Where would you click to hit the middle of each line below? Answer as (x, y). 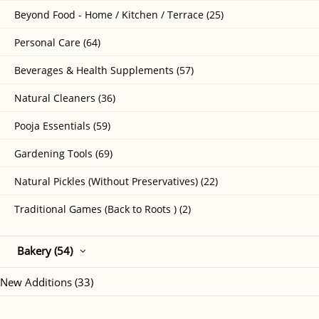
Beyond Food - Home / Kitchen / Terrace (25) (119, 15)
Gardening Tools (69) (63, 154)
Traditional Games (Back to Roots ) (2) (103, 209)
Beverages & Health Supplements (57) (104, 70)
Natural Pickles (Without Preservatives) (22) (116, 182)
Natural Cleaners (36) (65, 98)
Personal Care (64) (57, 43)
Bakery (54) (45, 251)
